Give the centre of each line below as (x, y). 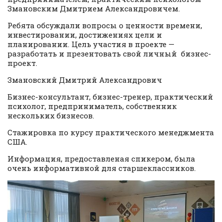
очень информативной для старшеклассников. (102, 168)
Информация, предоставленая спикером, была (101, 158)
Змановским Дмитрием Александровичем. (94, 8)
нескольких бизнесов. (51, 115)
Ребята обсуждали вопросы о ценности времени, (105, 25)
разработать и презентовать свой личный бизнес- (109, 53)
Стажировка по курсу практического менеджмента (111, 132)
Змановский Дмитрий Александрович (86, 80)
